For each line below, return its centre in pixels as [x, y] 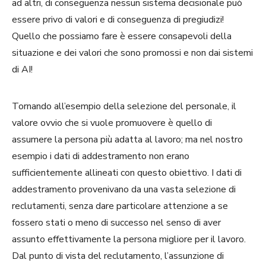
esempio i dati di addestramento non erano [101, 156]
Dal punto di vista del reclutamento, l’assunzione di [118, 256]
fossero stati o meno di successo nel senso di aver [116, 222]
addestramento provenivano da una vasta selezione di [124, 189]
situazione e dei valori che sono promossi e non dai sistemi [132, 53]
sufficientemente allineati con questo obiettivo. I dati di [127, 172]
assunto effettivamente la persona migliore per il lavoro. [129, 239]
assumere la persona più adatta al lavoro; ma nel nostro [127, 139]
